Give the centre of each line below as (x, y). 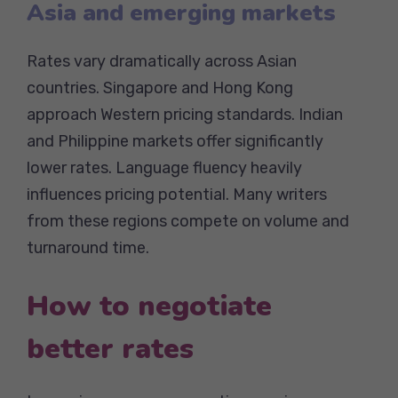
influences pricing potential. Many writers (177, 194)
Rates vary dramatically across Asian (162, 61)
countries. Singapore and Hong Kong (160, 88)
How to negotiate (149, 306)
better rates (110, 348)
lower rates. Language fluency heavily (164, 167)
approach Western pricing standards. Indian (185, 114)
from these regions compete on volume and (188, 221)
